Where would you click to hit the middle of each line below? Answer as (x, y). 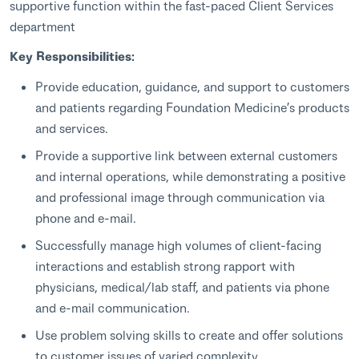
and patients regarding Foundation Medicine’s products (192, 107)
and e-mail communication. (113, 307)
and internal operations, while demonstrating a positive (190, 175)
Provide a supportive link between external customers (186, 155)
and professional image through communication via (180, 196)
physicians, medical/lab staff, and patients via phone (182, 286)
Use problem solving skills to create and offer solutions (189, 334)
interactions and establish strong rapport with (165, 265)
